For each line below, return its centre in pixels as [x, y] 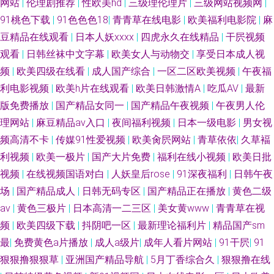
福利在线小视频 [193, 157]
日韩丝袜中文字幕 [67, 54]
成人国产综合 [122, 71]
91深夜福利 [203, 174]
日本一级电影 [208, 123]
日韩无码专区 [113, 191]
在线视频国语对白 [67, 174]
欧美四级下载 [47, 225]
